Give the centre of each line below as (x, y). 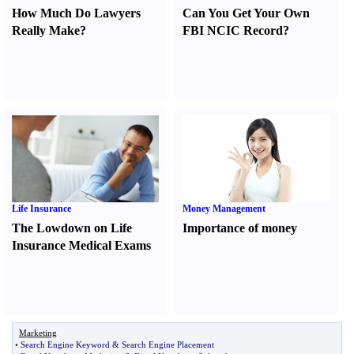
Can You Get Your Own (247, 13)
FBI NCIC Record (233, 30)
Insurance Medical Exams (81, 245)
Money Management (224, 209)
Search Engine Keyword (65, 345)
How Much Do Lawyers (76, 13)
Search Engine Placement (168, 345)
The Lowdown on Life (72, 228)
